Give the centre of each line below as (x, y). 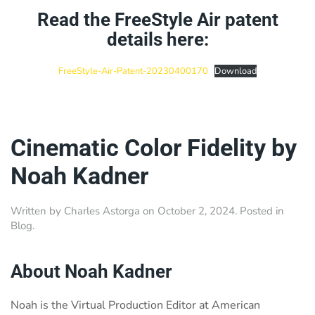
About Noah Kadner (91, 272)
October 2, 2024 (196, 211)
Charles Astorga (102, 211)
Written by (37, 211)
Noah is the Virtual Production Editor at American (135, 306)
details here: (157, 40)
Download (236, 71)
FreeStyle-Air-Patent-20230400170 (133, 71)
